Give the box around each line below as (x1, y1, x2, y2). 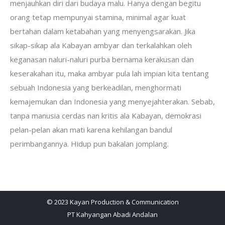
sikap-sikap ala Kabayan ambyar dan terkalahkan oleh (10, 40, 192, 50)
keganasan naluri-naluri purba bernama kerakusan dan (10, 54, 194, 64)
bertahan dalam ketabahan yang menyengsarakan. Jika (10, 26, 195, 36)
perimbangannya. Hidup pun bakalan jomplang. (10, 139, 169, 149)
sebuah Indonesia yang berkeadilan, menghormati (10, 82, 181, 92)
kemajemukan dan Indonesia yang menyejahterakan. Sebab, (10, 96, 215, 106)
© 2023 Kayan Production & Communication (46, 197, 179, 206)
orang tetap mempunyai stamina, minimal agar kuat (10, 12, 186, 22)
